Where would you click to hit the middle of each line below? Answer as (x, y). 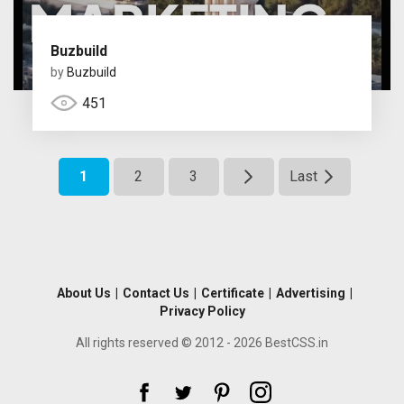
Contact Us (156, 293)
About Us (83, 293)
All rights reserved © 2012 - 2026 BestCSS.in (202, 342)
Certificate (232, 293)
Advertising (310, 293)
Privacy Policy (202, 311)
